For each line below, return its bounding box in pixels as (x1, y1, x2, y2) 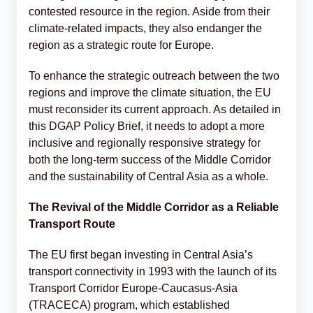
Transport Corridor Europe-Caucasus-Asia (29, 282, 238, 294)
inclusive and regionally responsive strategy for (29, 136, 261, 149)
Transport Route (29, 217, 115, 230)
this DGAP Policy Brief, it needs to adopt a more (29, 119, 265, 132)
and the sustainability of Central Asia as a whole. (29, 170, 268, 182)
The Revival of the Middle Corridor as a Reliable (29, 201, 279, 213)
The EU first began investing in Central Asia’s (29, 248, 253, 261)
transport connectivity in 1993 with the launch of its (29, 265, 277, 277)
